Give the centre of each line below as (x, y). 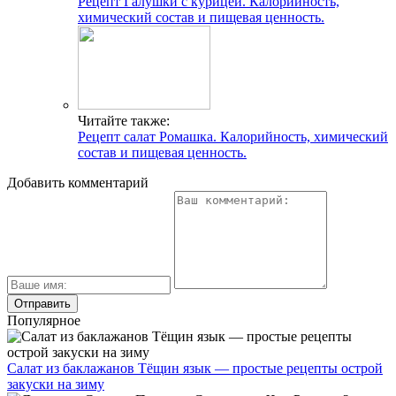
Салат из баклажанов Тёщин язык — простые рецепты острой (195, 369)
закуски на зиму (56, 385)
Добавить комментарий (78, 183)
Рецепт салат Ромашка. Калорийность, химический (233, 137)
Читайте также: (124, 121)
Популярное (44, 321)
